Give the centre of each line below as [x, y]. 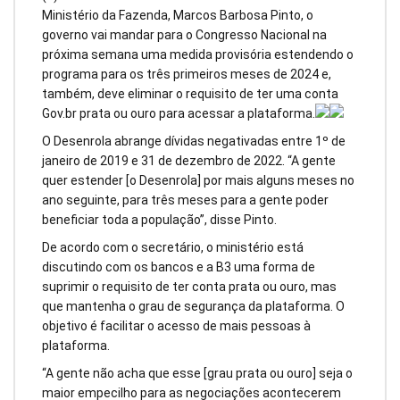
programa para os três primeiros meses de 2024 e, [187, 75]
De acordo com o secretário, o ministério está [173, 247]
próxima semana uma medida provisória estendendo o [198, 55]
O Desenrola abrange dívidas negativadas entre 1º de [194, 142]
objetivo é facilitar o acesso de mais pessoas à [176, 325]
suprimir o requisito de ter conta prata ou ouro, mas [189, 286]
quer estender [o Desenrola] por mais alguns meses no [198, 181]
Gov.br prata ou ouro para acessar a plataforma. [179, 114]
